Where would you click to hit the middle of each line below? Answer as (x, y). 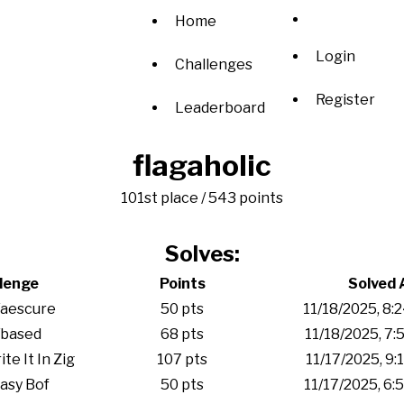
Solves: (202, 254)
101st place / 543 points (202, 198)
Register (345, 99)
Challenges (214, 64)
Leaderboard (220, 108)
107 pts (182, 359)
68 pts (182, 334)
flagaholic (202, 165)
